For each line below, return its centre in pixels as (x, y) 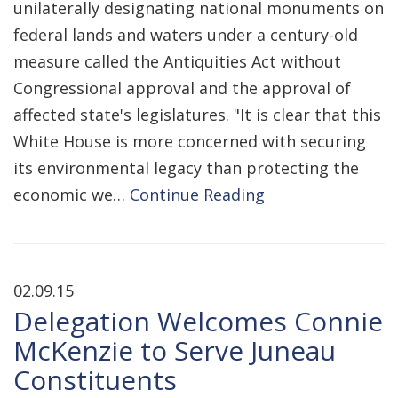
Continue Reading (197, 195)
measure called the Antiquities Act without (177, 61)
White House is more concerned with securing (190, 141)
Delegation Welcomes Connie (198, 321)
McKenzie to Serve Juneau (175, 350)
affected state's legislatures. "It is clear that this (197, 115)
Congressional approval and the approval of (182, 88)
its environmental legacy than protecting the (186, 168)
